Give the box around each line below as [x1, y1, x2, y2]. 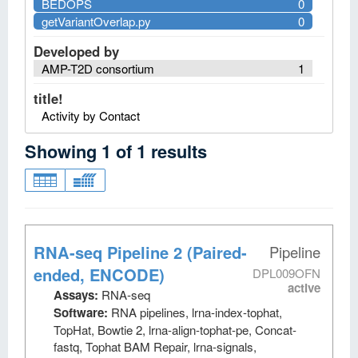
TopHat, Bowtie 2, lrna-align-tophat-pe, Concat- [54, 321, 296, 338]
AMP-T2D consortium [42, 60, 154, 77]
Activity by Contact [42, 107, 140, 124]
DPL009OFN [253, 265, 320, 281]
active [288, 279, 320, 296]
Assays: [54, 286, 101, 304]
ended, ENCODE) [34, 263, 165, 286]
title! [34, 89, 63, 108]
